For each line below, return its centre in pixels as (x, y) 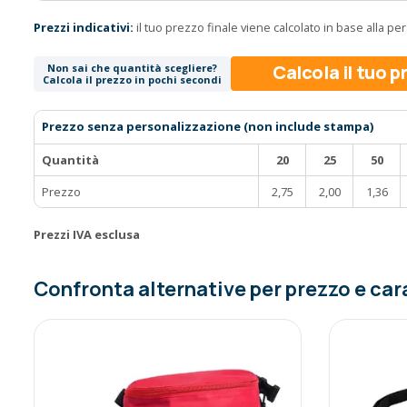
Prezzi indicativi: (84, 27)
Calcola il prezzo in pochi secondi (132, 79)
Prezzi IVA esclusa (87, 234)
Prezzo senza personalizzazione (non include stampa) (208, 126)
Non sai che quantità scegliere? (132, 67)
